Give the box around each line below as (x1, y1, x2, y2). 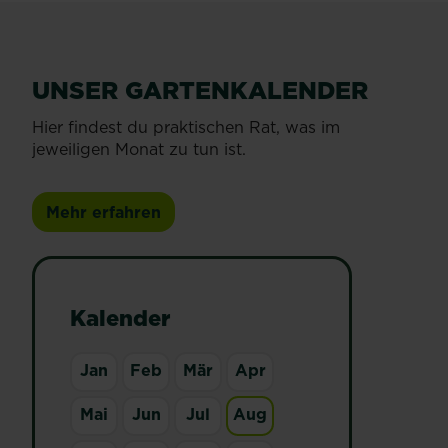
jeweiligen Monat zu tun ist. (32, 138, 246, 160)
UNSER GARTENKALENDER (32, 73, 368, 107)
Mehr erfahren (46, 201, 161, 223)
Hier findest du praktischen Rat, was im (32, 116, 340, 138)
